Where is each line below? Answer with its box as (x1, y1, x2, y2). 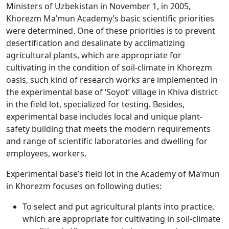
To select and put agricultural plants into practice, (22, 201, 214, 213)
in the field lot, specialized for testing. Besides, (6, 99, 185, 110)
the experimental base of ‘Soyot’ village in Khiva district (6, 86, 218, 98)
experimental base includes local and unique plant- (6, 111, 202, 123)
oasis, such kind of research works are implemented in (6, 74, 218, 86)
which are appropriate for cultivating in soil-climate (22, 213, 220, 225)
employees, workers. (6, 148, 88, 159)
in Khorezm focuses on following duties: (6, 180, 162, 192)
